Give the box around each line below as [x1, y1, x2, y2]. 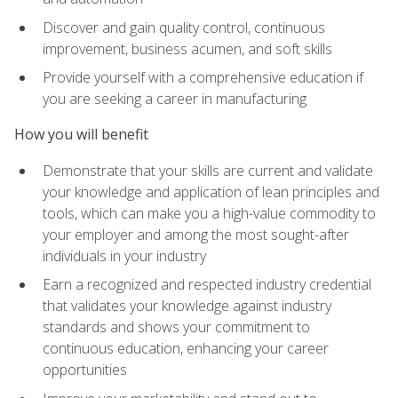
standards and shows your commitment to [43, 317, 310, 338]
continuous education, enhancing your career [43, 338, 329, 359]
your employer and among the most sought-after [43, 224, 349, 244]
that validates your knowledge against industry [43, 296, 331, 316]
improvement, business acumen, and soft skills [43, 38, 332, 59]
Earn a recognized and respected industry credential [43, 275, 371, 295]
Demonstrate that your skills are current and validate [43, 160, 373, 180]
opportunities [43, 360, 127, 380]
